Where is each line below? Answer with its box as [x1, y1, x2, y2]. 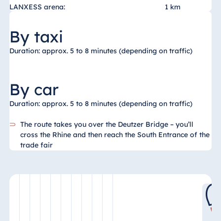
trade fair [20, 141, 53, 150]
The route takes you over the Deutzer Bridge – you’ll [20, 120, 194, 129]
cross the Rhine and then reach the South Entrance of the [20, 130, 210, 140]
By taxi [9, 27, 63, 47]
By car [9, 79, 59, 100]
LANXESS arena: [9, 2, 67, 12]
